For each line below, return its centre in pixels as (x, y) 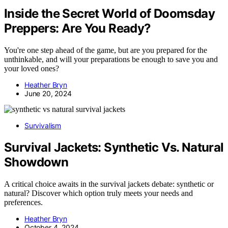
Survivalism (43, 126)
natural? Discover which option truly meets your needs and (98, 193)
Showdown (36, 162)
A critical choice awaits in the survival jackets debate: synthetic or (109, 184)
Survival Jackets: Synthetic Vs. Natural (114, 148)
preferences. (23, 203)
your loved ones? (32, 69)
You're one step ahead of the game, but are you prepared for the (106, 50)
